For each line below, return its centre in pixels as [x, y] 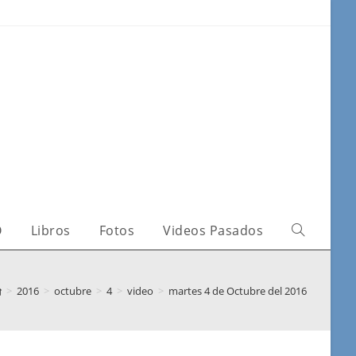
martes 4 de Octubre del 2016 [238, 290]
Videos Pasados [213, 230]
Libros [50, 230]
